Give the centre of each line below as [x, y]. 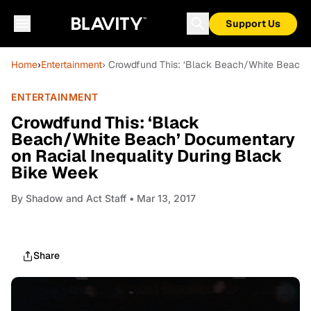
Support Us [253, 24]
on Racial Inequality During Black [147, 156]
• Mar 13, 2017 [161, 198]
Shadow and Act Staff [76, 198]
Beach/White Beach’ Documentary [153, 139]
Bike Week [55, 173]
